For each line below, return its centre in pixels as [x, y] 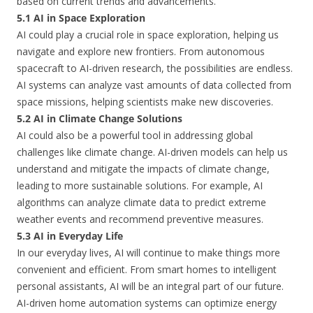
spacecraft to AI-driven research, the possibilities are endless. [155, 68]
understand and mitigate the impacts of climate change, [143, 169]
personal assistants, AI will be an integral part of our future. [150, 286]
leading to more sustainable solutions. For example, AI [140, 185]
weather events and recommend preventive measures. [140, 219]
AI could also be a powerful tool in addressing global [135, 135]
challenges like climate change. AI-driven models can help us [152, 152]
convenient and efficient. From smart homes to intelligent [147, 269]
